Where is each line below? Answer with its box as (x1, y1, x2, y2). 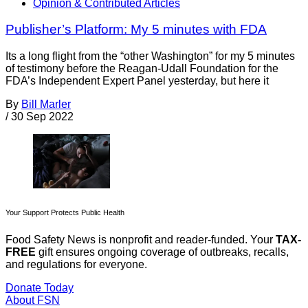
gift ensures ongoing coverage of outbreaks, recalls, (36, 246, 289, 258)
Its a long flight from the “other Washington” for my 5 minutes (5, 50, 295, 63)
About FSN (5, 294, 60, 307)
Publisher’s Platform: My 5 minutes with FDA (5, 22, 267, 37)
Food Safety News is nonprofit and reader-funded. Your (5, 234, 276, 246)
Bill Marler (21, 98, 71, 111)
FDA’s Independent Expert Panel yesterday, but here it (5, 75, 269, 87)
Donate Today (5, 282, 74, 294)
